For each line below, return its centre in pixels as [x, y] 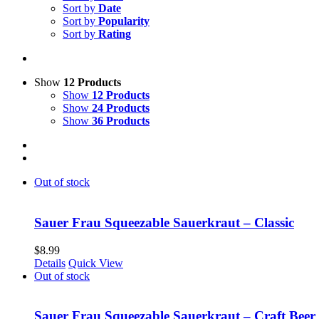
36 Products [121, 121]
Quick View [96, 263]
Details [50, 263]
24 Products [121, 108]
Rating [115, 34]
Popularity [124, 21]
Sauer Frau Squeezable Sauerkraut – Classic [164, 222]
